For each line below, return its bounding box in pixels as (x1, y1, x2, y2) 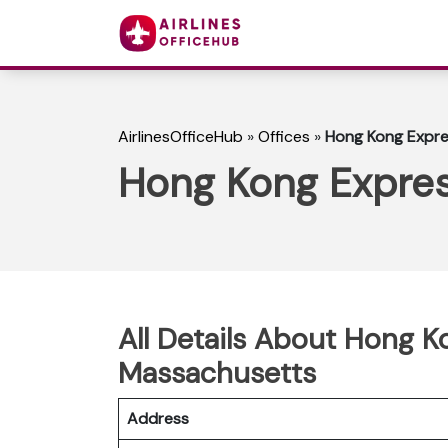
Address (127, 407, 189, 429)
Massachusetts (118, 353, 316, 392)
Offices (258, 126, 310, 148)
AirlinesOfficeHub (118, 126, 243, 148)
